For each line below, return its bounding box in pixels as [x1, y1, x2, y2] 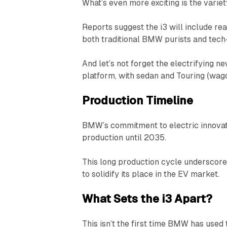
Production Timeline [82, 94, 194, 107]
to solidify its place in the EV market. [82, 169, 220, 179]
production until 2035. [82, 132, 167, 142]
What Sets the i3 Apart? [82, 192, 213, 205]
